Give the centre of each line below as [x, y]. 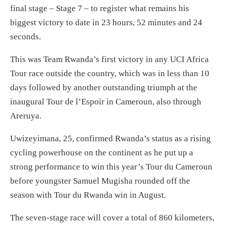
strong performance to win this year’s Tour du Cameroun [111, 167]
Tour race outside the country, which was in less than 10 [110, 74]
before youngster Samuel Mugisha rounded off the [100, 181]
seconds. [25, 37]
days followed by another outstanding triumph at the [104, 88]
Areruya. [26, 116]
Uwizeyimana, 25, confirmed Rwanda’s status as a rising [110, 139]
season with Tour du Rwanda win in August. [88, 195]
